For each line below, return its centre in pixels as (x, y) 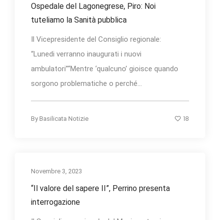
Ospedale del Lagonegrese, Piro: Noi (93, 6)
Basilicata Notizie (64, 119)
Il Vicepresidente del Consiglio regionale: (96, 40)
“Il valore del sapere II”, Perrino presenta (100, 189)
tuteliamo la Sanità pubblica (79, 20)
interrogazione (55, 202)
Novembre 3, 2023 (56, 171)
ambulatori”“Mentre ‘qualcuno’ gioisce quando (105, 69)
